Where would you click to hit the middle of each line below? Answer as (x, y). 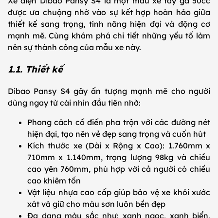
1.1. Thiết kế (37, 69)
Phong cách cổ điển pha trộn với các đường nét (119, 122)
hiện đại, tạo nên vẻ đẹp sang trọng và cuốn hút (118, 134)
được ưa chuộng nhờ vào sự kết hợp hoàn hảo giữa (109, 12)
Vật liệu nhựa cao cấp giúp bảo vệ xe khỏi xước (119, 192)
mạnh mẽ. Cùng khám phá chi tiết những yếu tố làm (109, 36)
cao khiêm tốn (55, 180)
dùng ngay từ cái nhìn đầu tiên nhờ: (75, 102)
